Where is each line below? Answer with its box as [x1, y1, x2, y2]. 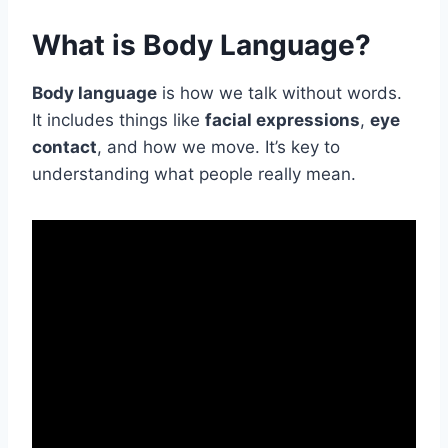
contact [32, 136, 97, 157]
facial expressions [205, 109, 360, 130]
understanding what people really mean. [32, 163, 356, 184]
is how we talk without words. [157, 82, 402, 103]
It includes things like [32, 109, 205, 130]
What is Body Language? [32, 27, 371, 62]
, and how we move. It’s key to [97, 136, 340, 157]
